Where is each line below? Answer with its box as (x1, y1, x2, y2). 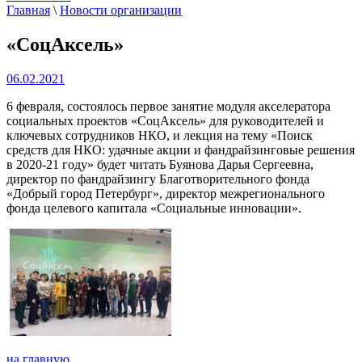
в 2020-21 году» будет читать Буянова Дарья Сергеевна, (6, 157, 314, 171)
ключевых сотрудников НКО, (6, 128, 173, 142)
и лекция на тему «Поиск (173, 128, 313, 142)
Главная (6, 2, 50, 17)
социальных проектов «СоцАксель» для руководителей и (6, 113, 324, 128)
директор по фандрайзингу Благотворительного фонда (6, 171, 309, 186)
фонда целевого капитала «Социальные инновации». (6, 200, 301, 215)
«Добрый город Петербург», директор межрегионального (6, 186, 325, 200)
